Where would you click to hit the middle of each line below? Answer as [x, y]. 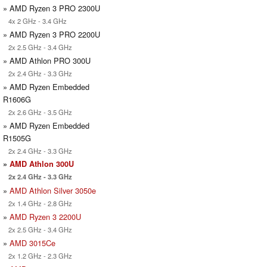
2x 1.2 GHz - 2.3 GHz [38, 255]
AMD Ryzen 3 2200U [45, 216]
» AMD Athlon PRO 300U [47, 60]
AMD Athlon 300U [42, 164]
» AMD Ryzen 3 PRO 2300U [52, 8]
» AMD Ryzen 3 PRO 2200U [52, 34]
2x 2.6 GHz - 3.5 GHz [38, 112]
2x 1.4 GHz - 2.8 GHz [38, 203]
